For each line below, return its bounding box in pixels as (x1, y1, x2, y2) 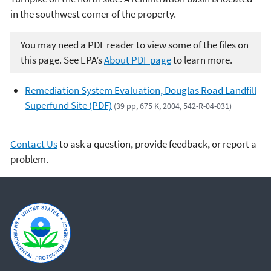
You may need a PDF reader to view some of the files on (21, 38, 249, 51)
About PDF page (104, 53, 171, 67)
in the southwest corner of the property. (10, 7, 176, 21)
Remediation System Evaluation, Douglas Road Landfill (25, 83, 256, 97)
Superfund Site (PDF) (25, 99, 112, 113)
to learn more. (171, 53, 232, 67)
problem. (10, 152, 48, 166)
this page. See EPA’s (21, 53, 104, 67)
